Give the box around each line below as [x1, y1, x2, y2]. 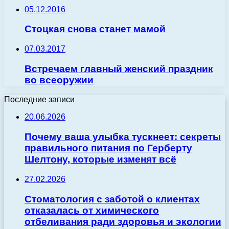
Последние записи [4, 95, 75, 104]
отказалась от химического [25, 204, 159, 216]
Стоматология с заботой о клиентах [25, 193, 200, 204]
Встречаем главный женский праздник [25, 63, 213, 74]
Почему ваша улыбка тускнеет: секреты [25, 131, 221, 143]
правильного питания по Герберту [25, 143, 192, 154]
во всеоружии [25, 74, 94, 85]
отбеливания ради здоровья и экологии [25, 216, 221, 227]
